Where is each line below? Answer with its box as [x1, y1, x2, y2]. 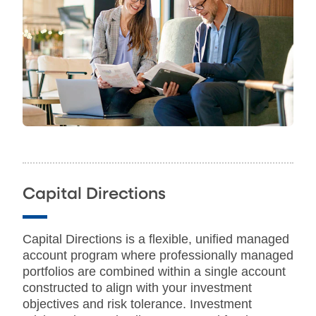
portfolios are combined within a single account [23, 264, 286, 279]
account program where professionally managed [23, 248, 293, 262]
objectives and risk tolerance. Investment [23, 296, 252, 311]
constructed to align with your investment [23, 280, 252, 295]
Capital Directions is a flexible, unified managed [23, 231, 289, 246]
